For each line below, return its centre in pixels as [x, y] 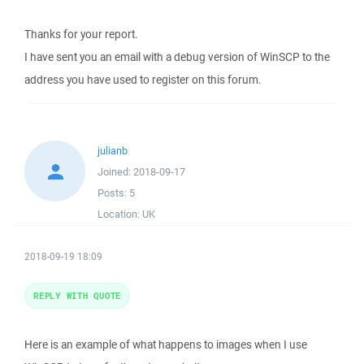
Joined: [115, 172]
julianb [113, 151]
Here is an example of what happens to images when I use [166, 344]
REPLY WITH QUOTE [77, 295]
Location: [120, 214]
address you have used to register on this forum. [143, 80]
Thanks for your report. [81, 34]
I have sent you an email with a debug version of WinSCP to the [177, 57]
